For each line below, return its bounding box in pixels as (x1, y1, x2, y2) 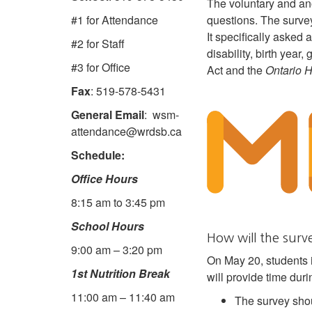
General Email (71, 107, 144, 123)
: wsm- (144, 107, 179, 123)
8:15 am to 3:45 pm (71, 194, 165, 211)
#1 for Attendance (71, 12, 158, 29)
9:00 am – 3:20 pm (71, 242, 162, 258)
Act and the (207, 62, 265, 78)
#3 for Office (71, 59, 130, 76)
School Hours (71, 218, 144, 235)
